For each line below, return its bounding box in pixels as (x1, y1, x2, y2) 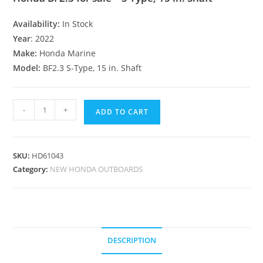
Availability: (13, 18, 63, 29)
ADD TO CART (96, 107, 149, 117)
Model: (13, 62, 43, 73)
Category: (13, 164, 50, 174)
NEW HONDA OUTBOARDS (50, 164, 143, 174)
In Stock (62, 18, 93, 29)
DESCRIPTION (107, 235, 156, 245)
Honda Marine (39, 48, 96, 59)
